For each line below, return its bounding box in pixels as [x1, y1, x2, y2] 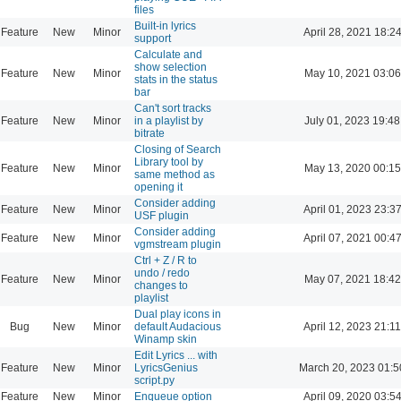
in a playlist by [134, 114, 203, 127]
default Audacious [134, 320, 221, 333]
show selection [134, 60, 207, 73]
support [134, 31, 171, 45]
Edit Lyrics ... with [134, 348, 218, 362]
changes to [134, 278, 188, 292]
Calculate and [134, 47, 202, 61]
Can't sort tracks [134, 101, 211, 115]
